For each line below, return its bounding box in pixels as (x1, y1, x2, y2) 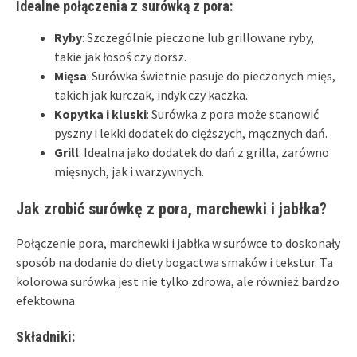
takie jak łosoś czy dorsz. (54, 48, 186, 65)
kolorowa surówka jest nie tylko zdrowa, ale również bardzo (16, 273, 339, 289)
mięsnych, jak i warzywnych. (54, 163, 204, 179)
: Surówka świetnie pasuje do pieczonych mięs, (87, 67, 335, 84)
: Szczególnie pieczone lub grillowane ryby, (82, 29, 314, 45)
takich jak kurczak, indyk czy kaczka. (54, 86, 248, 103)
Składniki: (16, 328, 75, 345)
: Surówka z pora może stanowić (147, 105, 319, 122)
